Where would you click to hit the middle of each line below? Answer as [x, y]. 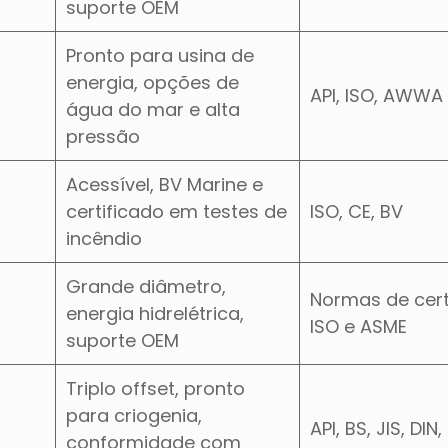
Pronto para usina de [160, 55]
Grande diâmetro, [146, 286]
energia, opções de [152, 82]
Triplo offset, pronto [155, 388]
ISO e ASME [358, 326]
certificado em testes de [176, 211]
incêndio [104, 238]
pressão [103, 136]
